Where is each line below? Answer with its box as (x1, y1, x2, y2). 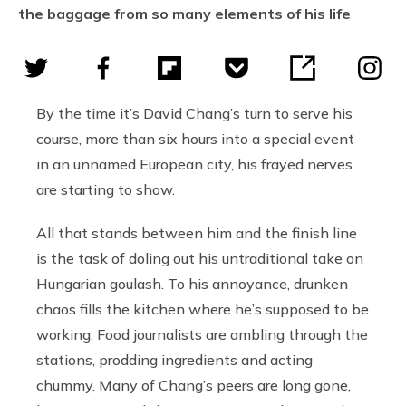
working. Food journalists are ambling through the (36, 324, 368, 343)
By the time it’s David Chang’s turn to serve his (36, 103, 353, 122)
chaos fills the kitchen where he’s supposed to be (36, 299, 369, 318)
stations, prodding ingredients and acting (36, 350, 313, 369)
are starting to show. (36, 179, 179, 198)
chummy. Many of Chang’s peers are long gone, (36, 375, 351, 394)
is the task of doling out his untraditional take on (36, 248, 363, 267)
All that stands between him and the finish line (36, 223, 357, 242)
